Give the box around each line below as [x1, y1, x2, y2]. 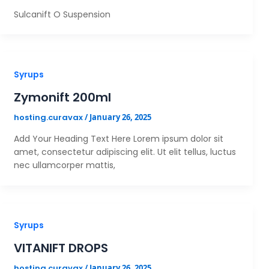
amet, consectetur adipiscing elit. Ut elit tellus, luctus [13, 146, 236, 159]
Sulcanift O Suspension [13, 8, 110, 20]
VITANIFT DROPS [13, 240, 108, 257]
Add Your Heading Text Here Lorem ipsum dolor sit [13, 133, 223, 145]
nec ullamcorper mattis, [13, 159, 115, 172]
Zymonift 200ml [13, 88, 111, 106]
